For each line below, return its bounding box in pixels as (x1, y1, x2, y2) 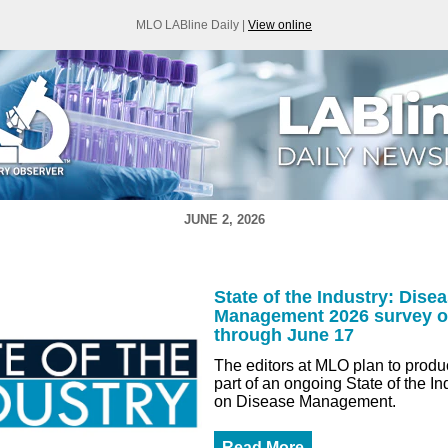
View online (248, 18, 312, 32)
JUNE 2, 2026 (183, 212, 265, 227)
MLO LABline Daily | (136, 18, 248, 32)
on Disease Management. (214, 393, 396, 410)
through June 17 (214, 325, 354, 345)
